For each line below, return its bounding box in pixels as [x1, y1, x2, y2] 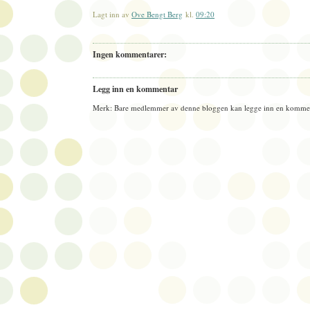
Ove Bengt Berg [131, 9, 183, 20]
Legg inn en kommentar [93, 82, 178, 95]
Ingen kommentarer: [93, 48, 167, 61]
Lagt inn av [93, 9, 131, 20]
